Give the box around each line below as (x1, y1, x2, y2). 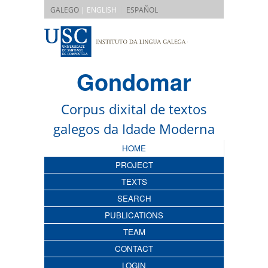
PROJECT (115, 159, 153, 170)
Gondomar (77, 65, 191, 98)
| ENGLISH (79, 5, 117, 15)
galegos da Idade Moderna (53, 119, 215, 138)
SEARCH (117, 192, 151, 204)
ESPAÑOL (126, 5, 158, 15)
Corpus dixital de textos (61, 99, 207, 118)
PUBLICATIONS (105, 209, 163, 221)
